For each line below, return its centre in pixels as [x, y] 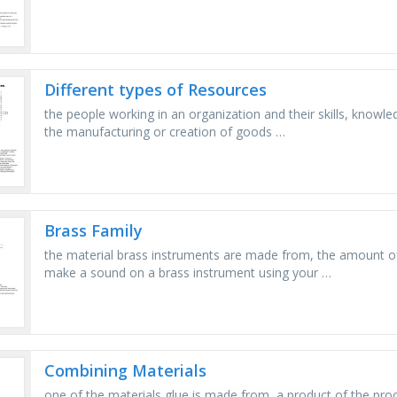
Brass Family [94, 230]
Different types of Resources [156, 90]
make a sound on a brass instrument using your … [188, 272]
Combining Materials [126, 371]
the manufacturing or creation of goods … [165, 132]
